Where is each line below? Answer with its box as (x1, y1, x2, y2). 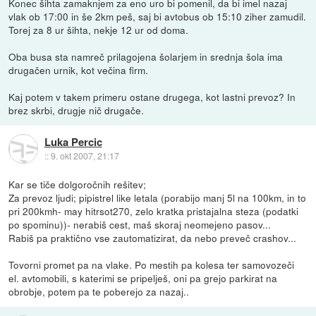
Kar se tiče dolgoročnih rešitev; (8, 176, 147, 191)
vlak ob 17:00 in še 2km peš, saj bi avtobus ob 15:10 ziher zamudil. (8, 8, 307, 23)
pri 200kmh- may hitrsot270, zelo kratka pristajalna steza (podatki (8, 203, 299, 218)
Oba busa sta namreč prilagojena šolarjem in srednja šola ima (8, 49, 284, 63)
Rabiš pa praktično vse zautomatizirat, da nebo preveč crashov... (8, 230, 297, 245)
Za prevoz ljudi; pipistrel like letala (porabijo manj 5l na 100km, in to (8, 190, 307, 205)
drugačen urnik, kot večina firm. (8, 62, 149, 77)
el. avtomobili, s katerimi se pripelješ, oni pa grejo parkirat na (8, 270, 278, 285)
